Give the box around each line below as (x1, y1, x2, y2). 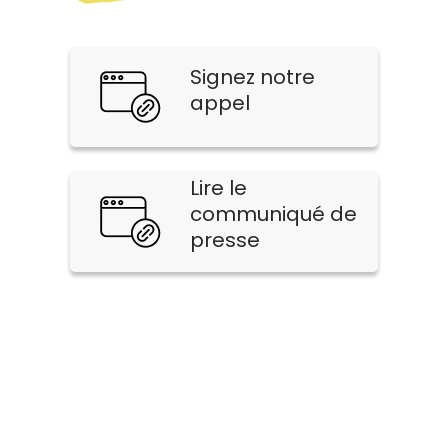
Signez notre (190, 62, 316, 91)
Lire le (190, 174, 248, 202)
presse (190, 226, 261, 254)
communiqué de (190, 200, 358, 228)
